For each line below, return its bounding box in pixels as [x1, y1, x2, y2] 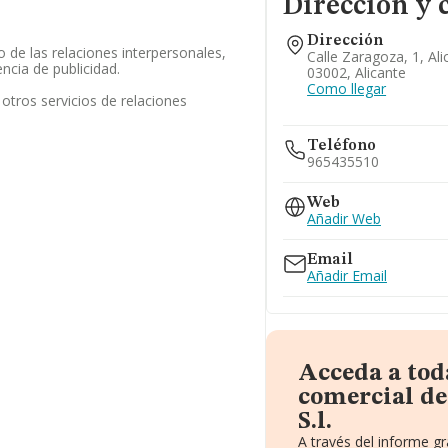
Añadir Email [307, 266, 388, 285]
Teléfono [307, 138, 377, 154]
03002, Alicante [307, 63, 407, 82]
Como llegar [307, 79, 387, 98]
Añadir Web [307, 209, 382, 228]
